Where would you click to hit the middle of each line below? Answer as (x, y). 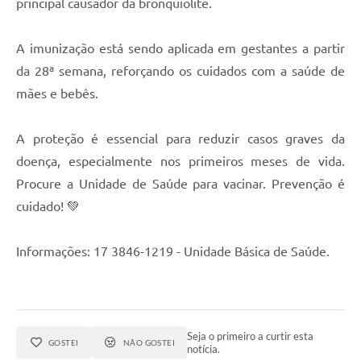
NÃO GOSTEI (149, 343)
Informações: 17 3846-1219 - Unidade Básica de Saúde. (173, 252)
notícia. (204, 349)
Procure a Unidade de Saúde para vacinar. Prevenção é (180, 184)
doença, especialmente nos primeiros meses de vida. (180, 162)
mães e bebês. (57, 94)
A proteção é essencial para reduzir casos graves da (180, 139)
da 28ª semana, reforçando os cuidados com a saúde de (180, 71)
